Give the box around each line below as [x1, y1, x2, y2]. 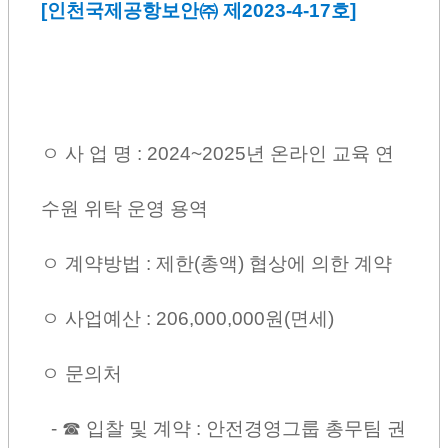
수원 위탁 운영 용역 [41, 197, 208, 219]
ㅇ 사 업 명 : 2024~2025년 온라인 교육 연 [41, 142, 394, 164]
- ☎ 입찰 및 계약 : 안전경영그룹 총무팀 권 [41, 417, 406, 439]
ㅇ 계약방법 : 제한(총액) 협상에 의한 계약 [41, 252, 392, 274]
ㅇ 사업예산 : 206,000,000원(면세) [41, 307, 344, 329]
